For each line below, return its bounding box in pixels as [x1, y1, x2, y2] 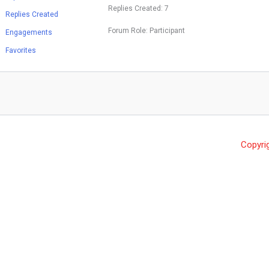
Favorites [5, 46, 36, 55]
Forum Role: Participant [108, 26, 185, 35]
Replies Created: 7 [108, 4, 169, 13]
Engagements [5, 28, 52, 37]
